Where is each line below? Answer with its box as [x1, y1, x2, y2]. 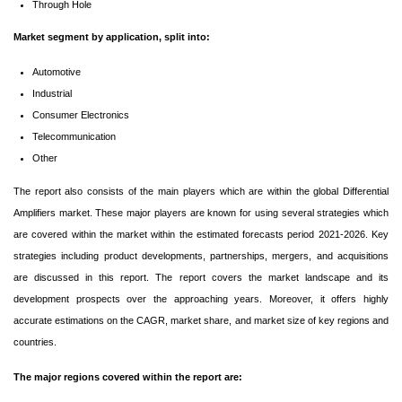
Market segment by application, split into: [13, 31, 210, 43]
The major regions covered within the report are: [13, 371, 242, 382]
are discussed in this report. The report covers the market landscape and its [13, 271, 389, 283]
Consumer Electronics [31, 109, 129, 121]
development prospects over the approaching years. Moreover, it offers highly [13, 293, 389, 304]
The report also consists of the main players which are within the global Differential [13, 185, 389, 197]
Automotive [31, 66, 81, 78]
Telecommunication [31, 131, 116, 143]
